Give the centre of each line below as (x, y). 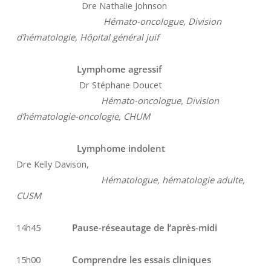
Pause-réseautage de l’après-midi (144, 227)
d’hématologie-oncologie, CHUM (84, 116)
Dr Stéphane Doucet (89, 84)
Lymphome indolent (110, 148)
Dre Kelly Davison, (52, 164)
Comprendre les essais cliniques (142, 259)
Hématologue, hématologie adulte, (130, 179)
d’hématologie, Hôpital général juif (89, 37)
